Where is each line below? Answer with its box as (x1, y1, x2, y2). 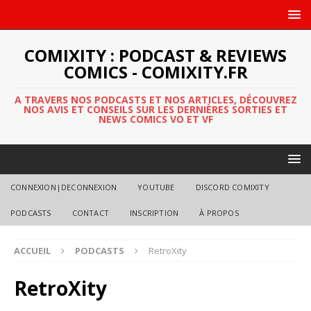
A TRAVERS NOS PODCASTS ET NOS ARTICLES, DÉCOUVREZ (14, 93, 297, 106)
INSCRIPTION (130, 208, 179, 218)
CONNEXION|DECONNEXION (10, 182, 117, 192)
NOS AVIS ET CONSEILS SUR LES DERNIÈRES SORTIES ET (24, 103, 287, 116)
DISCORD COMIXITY (195, 182, 269, 192)
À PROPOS (199, 208, 239, 218)
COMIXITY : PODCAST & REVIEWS (24, 44, 287, 67)
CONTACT (72, 208, 110, 218)
